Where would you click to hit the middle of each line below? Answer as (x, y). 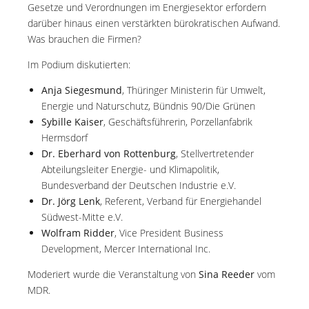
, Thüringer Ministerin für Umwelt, (194, 90)
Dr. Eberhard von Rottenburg (109, 153)
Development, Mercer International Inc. (126, 249)
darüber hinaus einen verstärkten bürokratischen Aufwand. (154, 23)
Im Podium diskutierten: (79, 64)
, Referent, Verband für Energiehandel (181, 201)
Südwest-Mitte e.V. (82, 217)
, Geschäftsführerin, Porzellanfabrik (178, 122)
